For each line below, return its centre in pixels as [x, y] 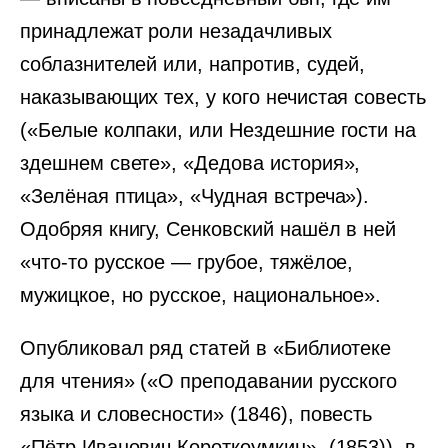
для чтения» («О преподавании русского [209, 381]
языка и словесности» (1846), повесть [196, 414]
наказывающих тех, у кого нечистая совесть [223, 97]
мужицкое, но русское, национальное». [201, 295]
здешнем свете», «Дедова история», [190, 163]
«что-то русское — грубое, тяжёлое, [187, 262]
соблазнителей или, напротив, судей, [193, 64]
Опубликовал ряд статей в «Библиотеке [206, 348]
